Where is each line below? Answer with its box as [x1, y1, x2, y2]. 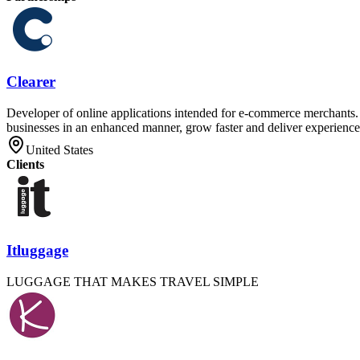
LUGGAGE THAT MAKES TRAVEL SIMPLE [6, 274, 259, 288]
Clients [6, 157, 44, 172]
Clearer [6, 73, 55, 91]
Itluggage [6, 241, 68, 259]
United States [26, 143, 93, 157]
